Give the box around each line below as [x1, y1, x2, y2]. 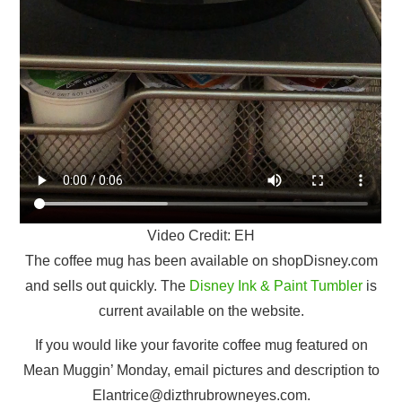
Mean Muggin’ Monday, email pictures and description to [22, 362, 380, 378]
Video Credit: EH [147, 227, 255, 243]
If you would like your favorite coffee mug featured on [34, 336, 368, 353]
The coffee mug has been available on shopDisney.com [24, 252, 378, 268]
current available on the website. [98, 302, 304, 319]
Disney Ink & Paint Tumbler [189, 277, 363, 293]
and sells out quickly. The [25, 277, 189, 293]
